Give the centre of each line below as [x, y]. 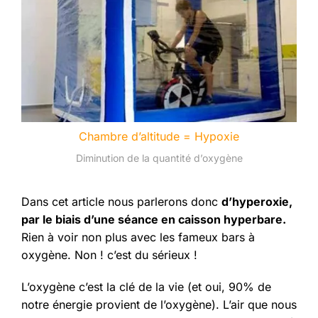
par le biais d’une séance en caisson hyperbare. [154, 220]
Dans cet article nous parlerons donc [121, 202]
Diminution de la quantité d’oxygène [159, 158]
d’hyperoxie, [257, 202]
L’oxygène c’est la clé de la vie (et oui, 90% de [146, 287]
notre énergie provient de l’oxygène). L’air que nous [159, 305]
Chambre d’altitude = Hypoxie [159, 137]
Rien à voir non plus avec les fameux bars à [138, 237]
